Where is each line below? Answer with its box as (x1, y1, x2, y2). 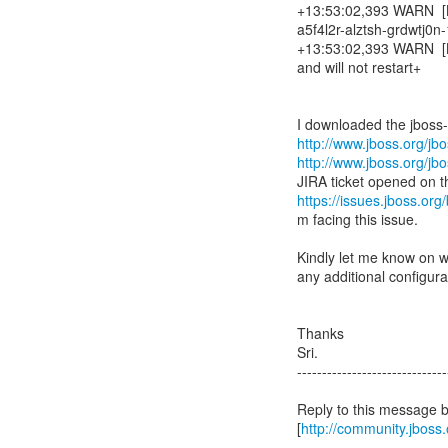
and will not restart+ (297, 57, 421, 77)
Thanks (297, 323, 344, 343)
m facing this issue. (297, 209, 418, 229)
